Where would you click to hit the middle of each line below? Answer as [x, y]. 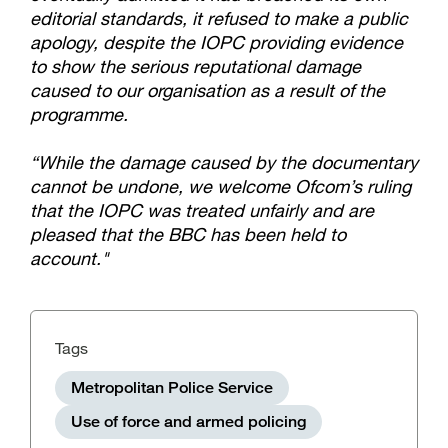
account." [69, 258]
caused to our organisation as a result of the [207, 90]
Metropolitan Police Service [172, 387]
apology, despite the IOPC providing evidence [216, 42]
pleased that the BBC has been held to [188, 234]
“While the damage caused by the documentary [224, 162]
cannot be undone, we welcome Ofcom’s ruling [220, 186]
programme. [79, 114]
